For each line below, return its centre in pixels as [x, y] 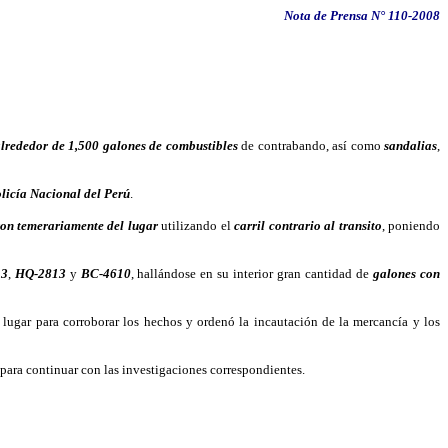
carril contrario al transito [308, 225]
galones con [407, 273]
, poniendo [411, 225]
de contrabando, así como [311, 145]
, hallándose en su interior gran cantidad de [252, 273]
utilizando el [196, 225]
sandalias [411, 145]
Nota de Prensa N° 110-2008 [362, 15]
